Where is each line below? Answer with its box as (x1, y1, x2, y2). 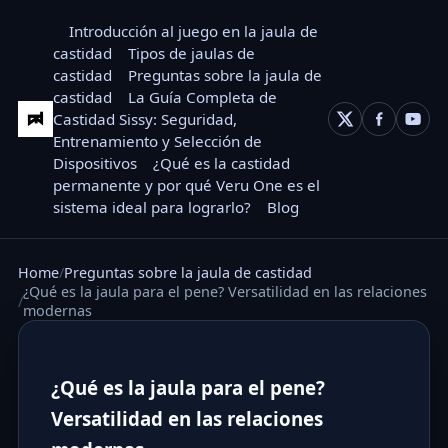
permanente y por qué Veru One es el (53, 175, 321, 195)
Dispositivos (53, 153, 138, 173)
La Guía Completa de (128, 87, 278, 107)
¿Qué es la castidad (153, 153, 291, 173)
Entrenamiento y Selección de (53, 131, 263, 151)
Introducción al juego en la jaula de (69, 21, 319, 41)
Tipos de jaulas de (128, 43, 256, 63)
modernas (22, 301, 92, 320)
